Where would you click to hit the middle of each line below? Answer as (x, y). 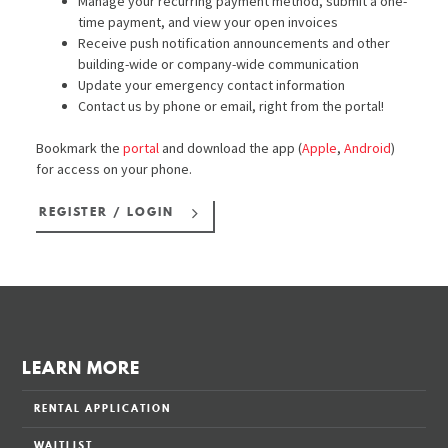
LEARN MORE (81, 368)
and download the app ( (230, 147)
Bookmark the (79, 147)
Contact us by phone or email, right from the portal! (230, 105)
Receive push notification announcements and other (233, 42)
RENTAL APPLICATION (102, 408)
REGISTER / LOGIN (107, 212)
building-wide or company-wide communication (218, 63)
